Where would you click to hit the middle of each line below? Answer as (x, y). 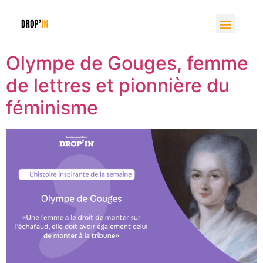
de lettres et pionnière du (118, 85)
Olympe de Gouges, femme (127, 63)
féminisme (52, 108)
